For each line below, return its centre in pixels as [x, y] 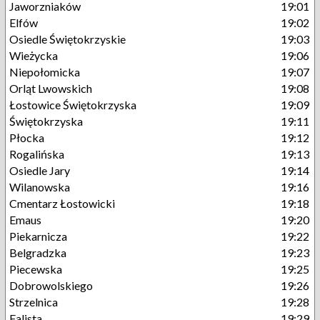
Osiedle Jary [40, 170]
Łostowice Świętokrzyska [73, 105]
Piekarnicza [38, 236]
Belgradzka [38, 252]
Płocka [27, 137]
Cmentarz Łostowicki [62, 203]
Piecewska [36, 269]
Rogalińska [37, 154]
